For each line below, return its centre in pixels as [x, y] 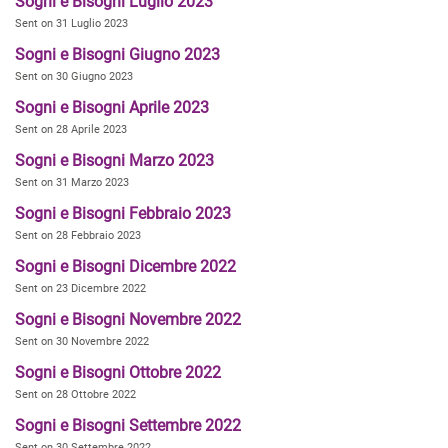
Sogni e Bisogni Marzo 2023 [114, 160]
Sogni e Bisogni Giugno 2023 [117, 54]
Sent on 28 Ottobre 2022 [75, 394]
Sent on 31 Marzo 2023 [72, 182]
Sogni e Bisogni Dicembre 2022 [125, 266]
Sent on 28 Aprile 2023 [71, 129]
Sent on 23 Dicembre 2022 [80, 288]
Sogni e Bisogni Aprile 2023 [112, 107]
